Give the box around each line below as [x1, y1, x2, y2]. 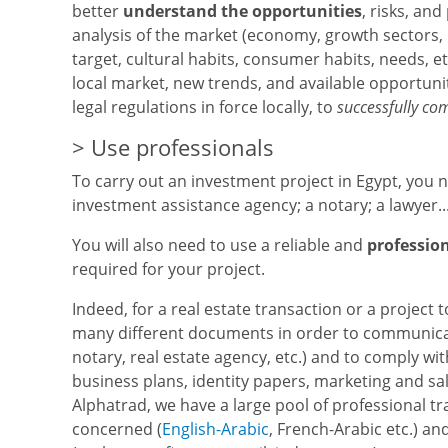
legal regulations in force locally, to [72, 96, 337, 118]
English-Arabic [162, 418, 269, 440]
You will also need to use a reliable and [72, 234, 367, 256]
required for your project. [72, 258, 265, 280]
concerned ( [72, 418, 162, 440]
